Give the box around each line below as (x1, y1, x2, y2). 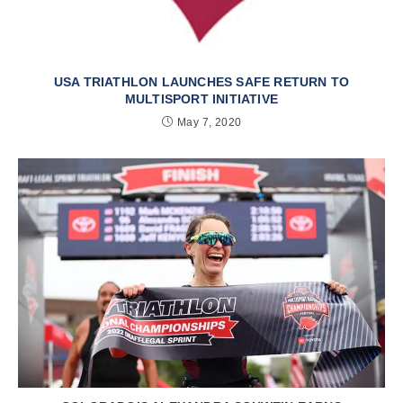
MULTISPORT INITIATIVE (124, 91, 279, 106)
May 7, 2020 (177, 115, 242, 129)
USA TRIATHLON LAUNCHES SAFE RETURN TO (53, 74, 350, 89)
